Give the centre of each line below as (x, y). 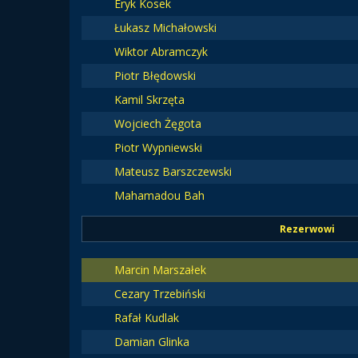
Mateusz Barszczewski (173, 171)
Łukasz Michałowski (165, 28)
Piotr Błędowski (155, 76)
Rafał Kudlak (146, 318)
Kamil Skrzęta (149, 99)
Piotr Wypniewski (158, 147)
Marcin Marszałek (160, 270)
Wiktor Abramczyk (161, 52)
